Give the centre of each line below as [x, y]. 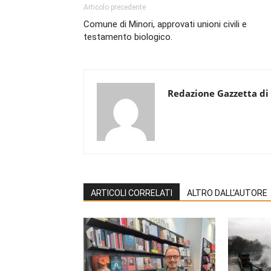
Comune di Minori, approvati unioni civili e [165, 24]
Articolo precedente [115, 7]
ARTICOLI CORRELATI [132, 193]
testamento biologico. [128, 37]
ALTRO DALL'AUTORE [227, 193]
